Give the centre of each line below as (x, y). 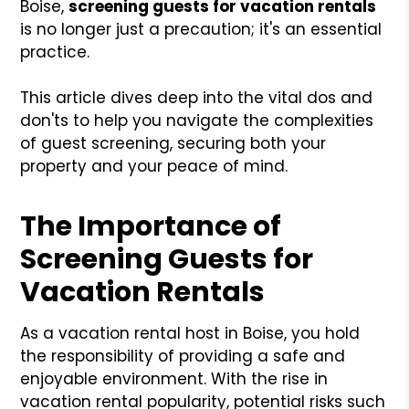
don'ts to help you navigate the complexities (197, 120)
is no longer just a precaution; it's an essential (201, 29)
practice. (55, 52)
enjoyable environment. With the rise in (174, 378)
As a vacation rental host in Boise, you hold (190, 333)
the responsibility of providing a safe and (183, 356)
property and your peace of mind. (154, 166)
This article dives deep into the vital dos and (197, 97)
